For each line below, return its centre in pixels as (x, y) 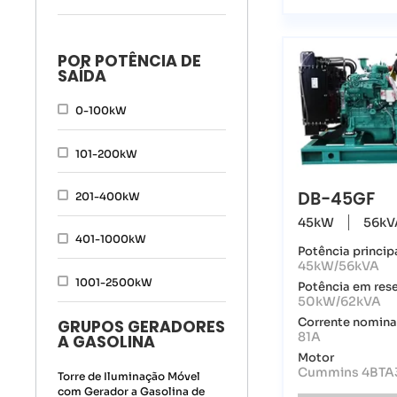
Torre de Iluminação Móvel (129, 377)
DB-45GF (337, 199)
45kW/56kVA (339, 265)
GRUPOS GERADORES (142, 327)
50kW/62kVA (340, 301)
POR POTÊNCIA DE (130, 62)
